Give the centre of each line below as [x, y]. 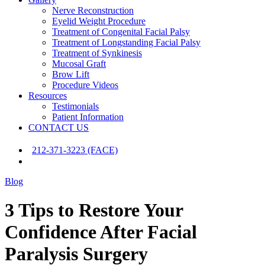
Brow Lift [71, 74]
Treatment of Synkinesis [97, 53]
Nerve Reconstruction [93, 10]
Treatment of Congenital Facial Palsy [121, 32]
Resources [48, 96]
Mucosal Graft [79, 64]
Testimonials [75, 106]
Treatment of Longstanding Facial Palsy [126, 42]
